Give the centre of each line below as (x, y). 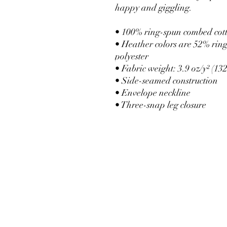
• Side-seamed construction (166, 80)
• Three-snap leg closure (161, 105)
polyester (132, 56)
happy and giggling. (154, 7)
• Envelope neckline (153, 92)
